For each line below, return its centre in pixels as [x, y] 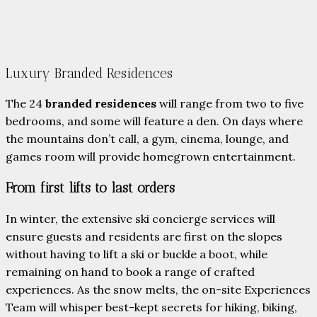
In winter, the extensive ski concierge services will [140, 218]
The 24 [25, 104]
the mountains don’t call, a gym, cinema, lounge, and [147, 139]
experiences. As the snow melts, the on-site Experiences [158, 289]
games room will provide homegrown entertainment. [151, 157]
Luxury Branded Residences [89, 73]
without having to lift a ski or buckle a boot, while [137, 254]
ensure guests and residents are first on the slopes [144, 236]
